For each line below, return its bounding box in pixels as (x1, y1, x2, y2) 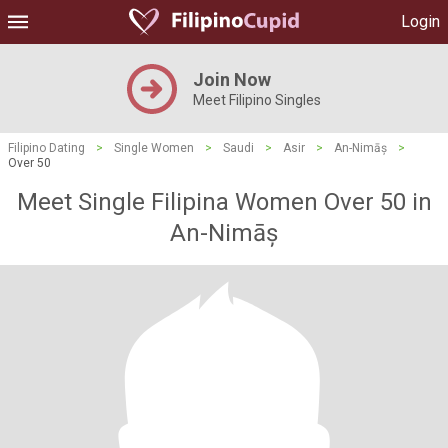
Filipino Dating (8, 141, 85, 155)
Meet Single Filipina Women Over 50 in (16, 188, 432, 216)
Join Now (193, 69, 271, 90)
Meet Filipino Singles (193, 92, 321, 108)
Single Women (114, 141, 194, 155)
